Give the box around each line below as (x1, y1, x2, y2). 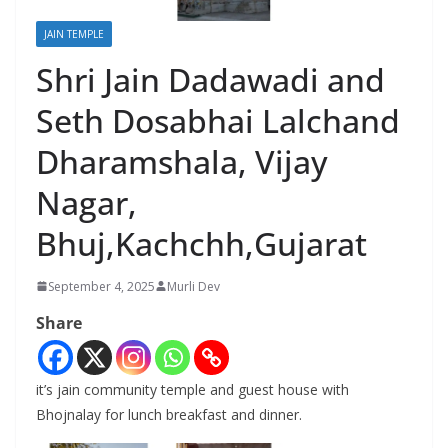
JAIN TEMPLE (44, 26, 104, 41)
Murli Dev (167, 277, 220, 295)
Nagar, (36, 180, 137, 224)
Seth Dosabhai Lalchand (36, 98, 400, 142)
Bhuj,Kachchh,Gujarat (36, 221, 367, 265)
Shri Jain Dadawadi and (36, 57, 385, 101)
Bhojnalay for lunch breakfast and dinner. (36, 404, 302, 424)
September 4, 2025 (48, 277, 155, 295)
